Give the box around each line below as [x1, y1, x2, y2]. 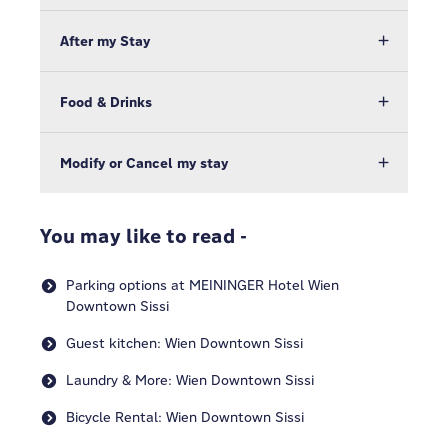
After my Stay [60, 32, 150, 50]
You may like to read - [40, 223, 247, 249]
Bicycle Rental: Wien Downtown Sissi [66, 408, 304, 426]
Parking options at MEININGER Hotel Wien [66, 276, 339, 294]
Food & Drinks [60, 93, 152, 111]
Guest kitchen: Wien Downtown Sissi [66, 334, 303, 352]
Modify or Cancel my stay [60, 154, 228, 172]
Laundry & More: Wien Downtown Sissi [66, 371, 314, 389]
